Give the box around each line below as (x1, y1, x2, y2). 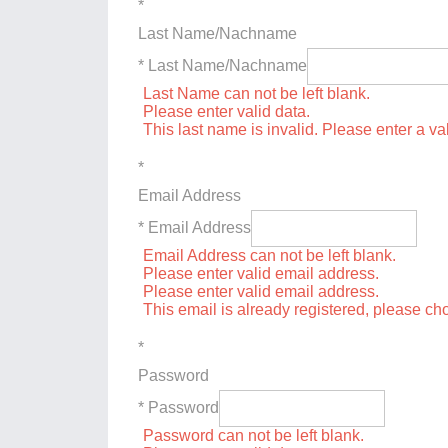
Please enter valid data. (143, 102, 310, 120)
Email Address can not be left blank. (143, 246, 396, 264)
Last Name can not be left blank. (143, 84, 370, 102)
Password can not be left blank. (143, 426, 364, 444)
